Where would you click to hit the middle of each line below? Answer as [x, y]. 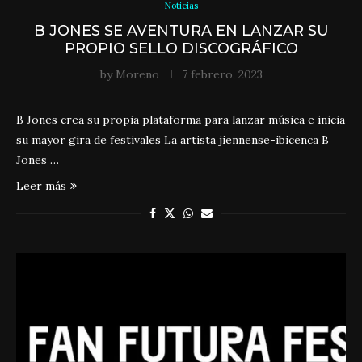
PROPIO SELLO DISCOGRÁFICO [181, 48]
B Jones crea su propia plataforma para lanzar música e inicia [181, 120]
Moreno [137, 74]
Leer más [41, 186]
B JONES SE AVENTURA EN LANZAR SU [181, 31]
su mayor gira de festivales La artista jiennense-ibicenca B [173, 140]
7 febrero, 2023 [222, 74]
